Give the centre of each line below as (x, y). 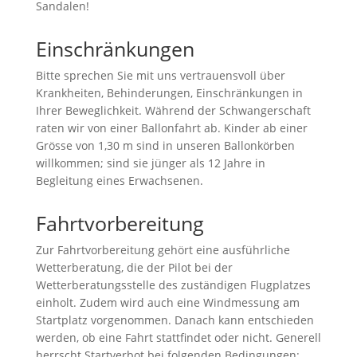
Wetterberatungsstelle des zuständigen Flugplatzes (173, 284)
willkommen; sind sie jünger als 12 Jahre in (150, 163)
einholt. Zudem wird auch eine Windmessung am (167, 302)
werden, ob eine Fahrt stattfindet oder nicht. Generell (178, 337)
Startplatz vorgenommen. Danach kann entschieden (175, 320)
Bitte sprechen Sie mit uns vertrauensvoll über (160, 75)
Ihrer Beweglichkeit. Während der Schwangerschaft (173, 110)
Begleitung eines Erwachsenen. (119, 180)
